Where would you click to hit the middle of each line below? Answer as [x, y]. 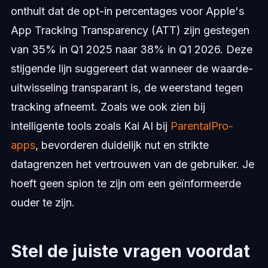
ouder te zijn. [42, 202]
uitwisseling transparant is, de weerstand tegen [127, 87]
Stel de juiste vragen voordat [130, 251]
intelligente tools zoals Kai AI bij [90, 126]
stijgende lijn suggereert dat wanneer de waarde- [132, 68]
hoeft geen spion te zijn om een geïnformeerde [126, 183]
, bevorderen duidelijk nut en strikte [122, 145]
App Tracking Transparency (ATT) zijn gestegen [130, 30]
